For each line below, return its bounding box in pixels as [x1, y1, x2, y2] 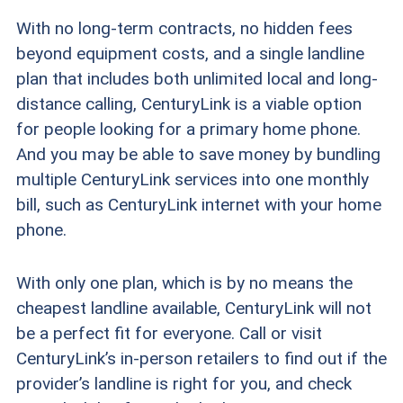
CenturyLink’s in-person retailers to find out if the [15, 347, 387, 369]
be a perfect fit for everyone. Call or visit [15, 322, 322, 344]
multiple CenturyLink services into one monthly [15, 168, 369, 190]
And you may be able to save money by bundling [15, 143, 381, 165]
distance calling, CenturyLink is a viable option [15, 93, 362, 114]
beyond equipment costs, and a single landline [15, 42, 364, 64]
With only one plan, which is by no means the [15, 272, 353, 293]
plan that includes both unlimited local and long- [15, 67, 378, 89]
